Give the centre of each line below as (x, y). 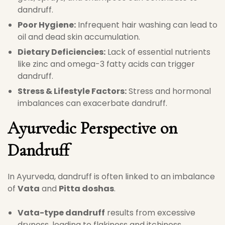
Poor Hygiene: (47, 25)
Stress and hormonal (169, 91)
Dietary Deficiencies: (62, 52)
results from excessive (150, 213)
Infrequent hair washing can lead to (147, 25)
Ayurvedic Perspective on (92, 128)
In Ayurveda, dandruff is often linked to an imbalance (111, 177)
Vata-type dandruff (61, 213)
